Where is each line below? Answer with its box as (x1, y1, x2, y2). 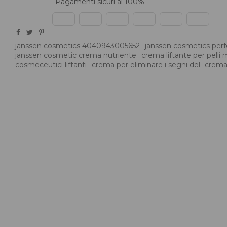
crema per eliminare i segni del (91, 60, 200, 69)
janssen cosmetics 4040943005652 (15, 41, 140, 50)
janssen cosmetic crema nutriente (15, 50, 137, 60)
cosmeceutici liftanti (15, 60, 87, 69)
